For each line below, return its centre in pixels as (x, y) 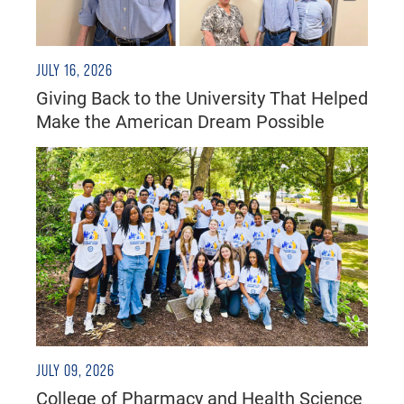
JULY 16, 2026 (74, 71)
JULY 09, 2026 (75, 370)
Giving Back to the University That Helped (202, 98)
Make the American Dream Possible (180, 121)
